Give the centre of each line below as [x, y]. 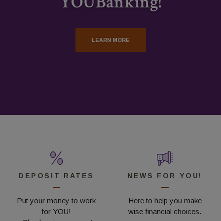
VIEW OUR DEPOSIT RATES [110, 30]
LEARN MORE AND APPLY [110, 19]
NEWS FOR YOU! [165, 175]
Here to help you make [165, 200]
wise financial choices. [165, 211]
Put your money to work [56, 200]
